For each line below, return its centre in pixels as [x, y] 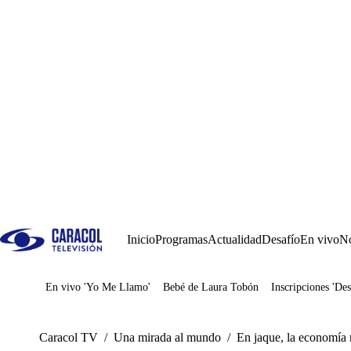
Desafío [281, 239]
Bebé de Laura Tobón [211, 287]
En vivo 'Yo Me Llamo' [98, 287]
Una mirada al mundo [167, 337]
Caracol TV [69, 337]
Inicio [141, 239]
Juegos [86, 293]
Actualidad [235, 239]
